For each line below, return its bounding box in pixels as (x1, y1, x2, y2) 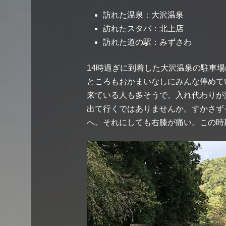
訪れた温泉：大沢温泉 (103, 10, 184, 19)
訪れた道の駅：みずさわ (103, 37, 192, 46)
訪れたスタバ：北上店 (103, 24, 184, 33)
